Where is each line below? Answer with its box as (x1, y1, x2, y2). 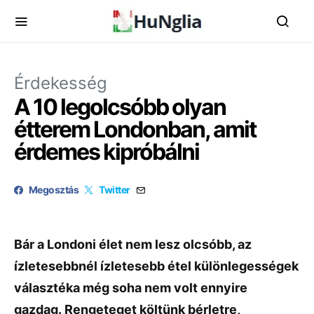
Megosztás (29, 184, 79, 196)
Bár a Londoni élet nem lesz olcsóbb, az (14, 237, 252, 252)
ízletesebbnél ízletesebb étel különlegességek (14, 259, 299, 273)
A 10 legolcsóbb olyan (14, 93, 226, 121)
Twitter (99, 184, 130, 196)
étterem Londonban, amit (14, 116, 256, 143)
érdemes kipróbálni (14, 138, 199, 165)
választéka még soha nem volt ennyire (14, 280, 247, 295)
